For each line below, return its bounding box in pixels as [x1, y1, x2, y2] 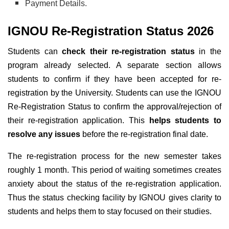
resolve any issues [8, 130, 80, 139]
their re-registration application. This [8, 116, 149, 125]
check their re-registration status [62, 47, 195, 56]
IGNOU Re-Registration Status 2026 [8, 24, 214, 38]
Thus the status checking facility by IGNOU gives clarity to [8, 193, 221, 202]
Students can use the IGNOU [115, 88, 221, 98]
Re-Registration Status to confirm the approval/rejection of [8, 102, 221, 111]
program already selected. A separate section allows [8, 61, 221, 70]
